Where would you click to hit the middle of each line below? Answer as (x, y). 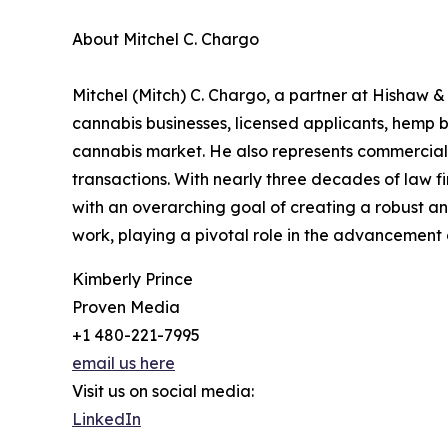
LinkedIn (106, 418)
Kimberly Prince (132, 278)
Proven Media (126, 306)
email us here (123, 362)
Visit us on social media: (163, 390)
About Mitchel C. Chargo (165, 38)
